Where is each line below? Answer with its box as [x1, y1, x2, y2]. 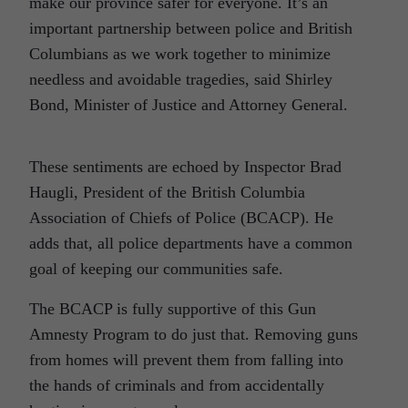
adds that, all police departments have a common [29, 234, 352, 253]
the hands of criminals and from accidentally [29, 376, 324, 395]
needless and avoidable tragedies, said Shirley [29, 70, 332, 89]
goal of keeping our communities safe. [29, 260, 283, 279]
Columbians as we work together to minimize [29, 45, 331, 64]
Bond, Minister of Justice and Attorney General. [29, 96, 348, 115]
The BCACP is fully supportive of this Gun [29, 300, 316, 319]
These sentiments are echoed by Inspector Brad [29, 158, 342, 177]
